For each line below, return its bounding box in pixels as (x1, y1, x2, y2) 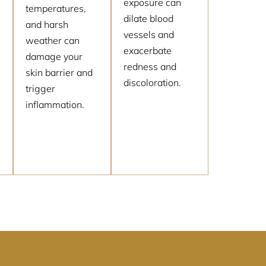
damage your (26, 50, 83, 62)
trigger (26, 82, 56, 94)
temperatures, (26, 2, 87, 14)
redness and (123, 60, 176, 72)
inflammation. (26, 98, 85, 110)
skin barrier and (26, 66, 93, 78)
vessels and (123, 28, 174, 40)
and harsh (26, 18, 69, 30)
